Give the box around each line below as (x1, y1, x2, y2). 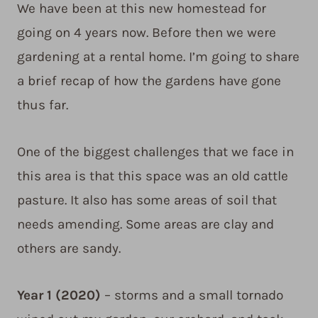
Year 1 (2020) (17, 287, 101, 304)
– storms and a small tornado (101, 287, 283, 304)
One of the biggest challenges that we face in (17, 144, 294, 160)
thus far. (17, 97, 68, 114)
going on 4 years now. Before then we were (17, 25, 276, 41)
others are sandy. (17, 241, 121, 257)
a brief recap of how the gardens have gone (17, 73, 281, 89)
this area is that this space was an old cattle (17, 168, 288, 185)
